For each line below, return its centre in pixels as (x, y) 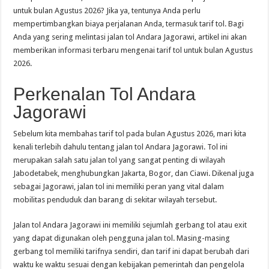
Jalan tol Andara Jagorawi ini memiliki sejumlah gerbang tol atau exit (130, 225)
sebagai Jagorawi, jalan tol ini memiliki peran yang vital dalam (119, 186)
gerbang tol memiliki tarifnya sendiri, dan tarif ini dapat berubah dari (131, 251)
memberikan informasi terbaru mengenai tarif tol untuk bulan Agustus (133, 50)
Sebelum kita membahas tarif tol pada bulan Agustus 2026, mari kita (130, 133)
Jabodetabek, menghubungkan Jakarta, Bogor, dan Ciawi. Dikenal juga (134, 173)
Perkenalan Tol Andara (105, 94)
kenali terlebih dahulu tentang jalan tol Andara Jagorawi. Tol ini (121, 147)
